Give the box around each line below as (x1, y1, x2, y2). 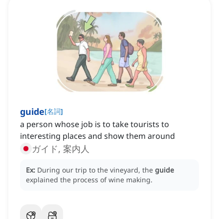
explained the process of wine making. (26, 175, 153, 185)
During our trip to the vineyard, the (37, 165, 155, 175)
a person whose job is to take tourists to (20, 119, 169, 130)
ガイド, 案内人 (32, 143, 89, 155)
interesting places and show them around (20, 131, 175, 142)
